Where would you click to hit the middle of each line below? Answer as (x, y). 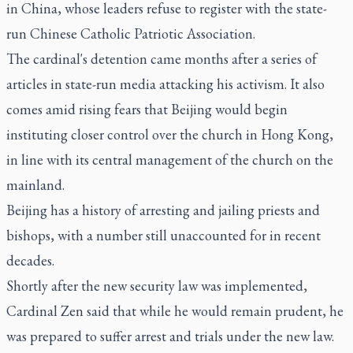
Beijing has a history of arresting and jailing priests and (163, 210)
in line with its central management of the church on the (170, 160)
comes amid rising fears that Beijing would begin (147, 109)
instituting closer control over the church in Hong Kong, (170, 134)
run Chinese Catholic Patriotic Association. (131, 33)
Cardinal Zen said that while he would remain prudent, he (175, 311)
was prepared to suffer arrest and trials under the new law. (170, 336)
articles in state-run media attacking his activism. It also (165, 84)
